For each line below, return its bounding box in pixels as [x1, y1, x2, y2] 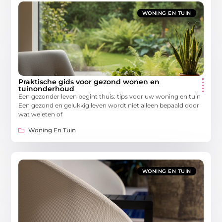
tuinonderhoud [18, 84, 75, 93]
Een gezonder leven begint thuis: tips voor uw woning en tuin [18, 92, 201, 100]
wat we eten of [18, 110, 63, 118]
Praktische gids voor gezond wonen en [18, 77, 160, 86]
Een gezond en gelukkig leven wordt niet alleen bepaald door [18, 101, 200, 109]
